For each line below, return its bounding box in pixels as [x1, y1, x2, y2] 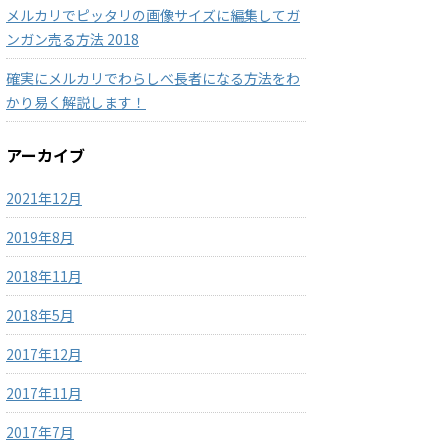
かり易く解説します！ [6, 92, 146, 112]
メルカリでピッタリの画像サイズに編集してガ [6, 5, 300, 25]
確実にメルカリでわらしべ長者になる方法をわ [6, 68, 300, 88]
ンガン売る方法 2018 [6, 29, 139, 49]
